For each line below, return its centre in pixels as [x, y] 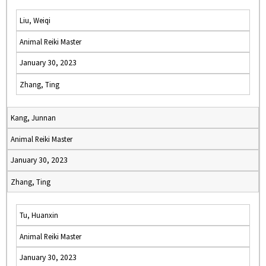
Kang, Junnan [33, 118]
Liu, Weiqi [35, 20]
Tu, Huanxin [39, 215]
